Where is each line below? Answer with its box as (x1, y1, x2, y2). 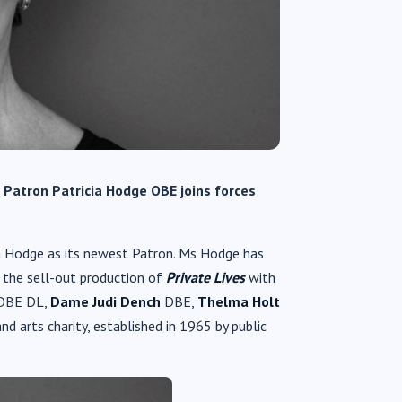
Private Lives (166, 267, 245, 286)
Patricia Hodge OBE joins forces (52, 180, 256, 199)
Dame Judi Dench (50, 292, 161, 310)
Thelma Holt (197, 292, 280, 310)
